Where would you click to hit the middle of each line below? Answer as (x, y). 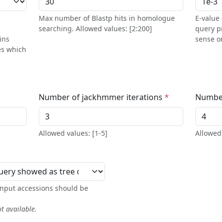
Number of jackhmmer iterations (101, 97)
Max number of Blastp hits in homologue (107, 18)
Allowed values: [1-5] (73, 133)
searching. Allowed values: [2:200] (95, 29)
